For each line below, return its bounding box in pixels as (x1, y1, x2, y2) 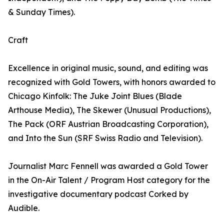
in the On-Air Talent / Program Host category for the (8, 175, 210, 185)
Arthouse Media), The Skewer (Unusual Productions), (8, 105, 211, 115)
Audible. (8, 203, 39, 213)
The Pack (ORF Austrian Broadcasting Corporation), (8, 119, 208, 129)
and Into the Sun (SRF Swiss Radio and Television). (8, 133, 202, 143)
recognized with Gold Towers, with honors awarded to (8, 77, 215, 87)
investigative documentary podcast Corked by (8, 189, 188, 199)
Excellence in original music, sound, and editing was (8, 63, 208, 73)
